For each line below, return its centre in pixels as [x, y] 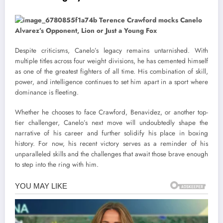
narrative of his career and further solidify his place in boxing [111, 133]
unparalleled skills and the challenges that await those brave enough [111, 154]
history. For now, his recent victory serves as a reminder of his [111, 144]
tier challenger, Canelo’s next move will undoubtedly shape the [111, 123]
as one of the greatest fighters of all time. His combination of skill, [111, 71]
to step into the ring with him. [57, 165]
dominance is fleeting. [47, 92]
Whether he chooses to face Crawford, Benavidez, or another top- [111, 112]
